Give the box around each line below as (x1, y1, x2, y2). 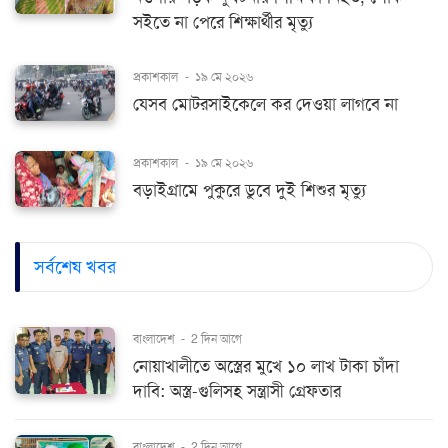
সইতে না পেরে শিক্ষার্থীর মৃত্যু (133, 11, 313, 33)
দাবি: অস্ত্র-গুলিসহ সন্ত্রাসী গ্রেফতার (133, 381, 341, 403)
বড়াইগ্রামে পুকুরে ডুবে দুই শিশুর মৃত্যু (133, 180, 366, 202)
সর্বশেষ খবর (34, 255, 116, 278)
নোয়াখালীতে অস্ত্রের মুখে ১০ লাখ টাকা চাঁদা (133, 356, 399, 378)
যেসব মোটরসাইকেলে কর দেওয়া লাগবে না (133, 93, 398, 115)
